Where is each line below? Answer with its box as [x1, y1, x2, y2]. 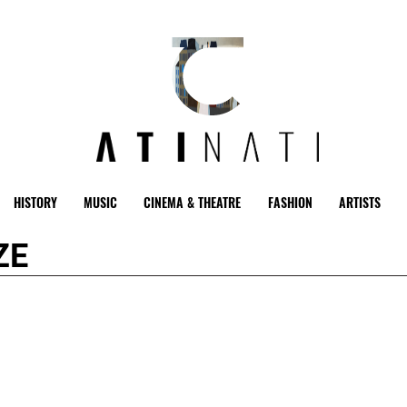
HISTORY [13, 193, 57, 213]
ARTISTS [339, 193, 382, 213]
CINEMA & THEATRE [144, 193, 242, 213]
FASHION [267, 193, 313, 213]
